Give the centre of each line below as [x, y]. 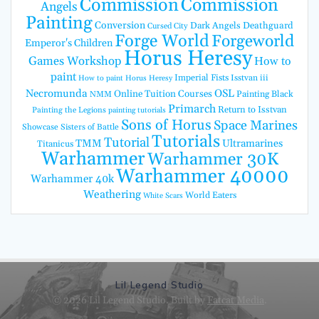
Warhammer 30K [213, 160]
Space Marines [255, 126]
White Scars [163, 196]
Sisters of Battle [89, 127]
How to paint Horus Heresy [125, 79]
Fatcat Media [236, 300]
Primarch [192, 109]
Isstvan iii [250, 78]
